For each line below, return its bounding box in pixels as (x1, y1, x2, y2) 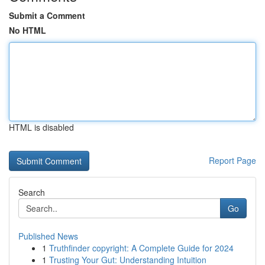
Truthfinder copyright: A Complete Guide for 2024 (49, 242, 234, 254)
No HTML (9, 24, 46, 36)
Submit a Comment (9, 9, 85, 21)
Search (18, 186, 45, 198)
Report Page (209, 154, 256, 166)
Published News (18, 230, 78, 242)
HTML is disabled (9, 121, 74, 133)
